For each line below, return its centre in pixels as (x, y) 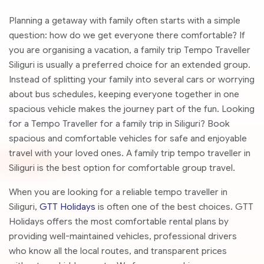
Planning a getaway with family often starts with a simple (125, 20)
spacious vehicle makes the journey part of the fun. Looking (132, 109)
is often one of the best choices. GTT (174, 207)
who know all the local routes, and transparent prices (118, 251)
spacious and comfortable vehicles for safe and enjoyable (128, 138)
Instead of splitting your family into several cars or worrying (132, 79)
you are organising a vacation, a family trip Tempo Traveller (130, 50)
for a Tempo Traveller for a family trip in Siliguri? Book (119, 123)
